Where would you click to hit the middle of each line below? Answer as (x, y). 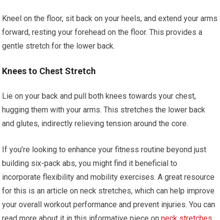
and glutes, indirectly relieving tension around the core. (95, 124)
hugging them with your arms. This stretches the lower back (104, 110)
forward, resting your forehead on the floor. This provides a (102, 32)
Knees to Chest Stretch (49, 71)
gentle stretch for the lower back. (59, 46)
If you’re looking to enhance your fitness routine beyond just (104, 150)
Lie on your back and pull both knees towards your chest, (99, 96)
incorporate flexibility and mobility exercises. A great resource (109, 177)
